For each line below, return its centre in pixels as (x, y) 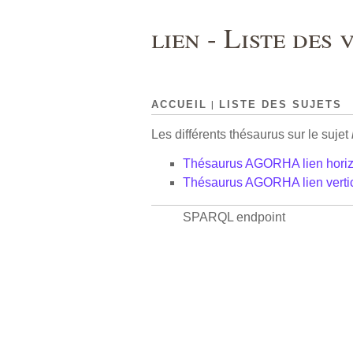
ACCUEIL (179, 105)
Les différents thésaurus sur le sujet (251, 135)
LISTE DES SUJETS (281, 105)
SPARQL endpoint (234, 217)
